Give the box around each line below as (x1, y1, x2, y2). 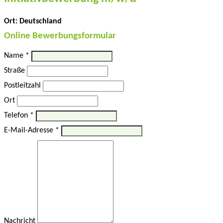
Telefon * (4, 111, 34, 120)
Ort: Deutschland (4, 17, 62, 25)
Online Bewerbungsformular (4, 31, 116, 41)
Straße (4, 67, 25, 75)
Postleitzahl (4, 82, 41, 90)
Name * (4, 52, 29, 60)
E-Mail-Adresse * (4, 126, 59, 135)
